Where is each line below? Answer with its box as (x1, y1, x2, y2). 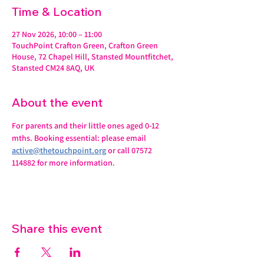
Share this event (12, 221, 102, 236)
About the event (12, 95, 103, 110)
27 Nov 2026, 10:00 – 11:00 (12, 29, 102, 39)
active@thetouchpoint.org (12, 145, 106, 156)
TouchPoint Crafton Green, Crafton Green (12, 40, 158, 51)
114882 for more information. (12, 157, 115, 168)
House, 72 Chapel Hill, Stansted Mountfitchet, (12, 51, 173, 62)
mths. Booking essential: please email (12, 133, 148, 143)
